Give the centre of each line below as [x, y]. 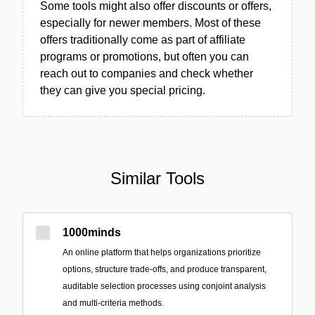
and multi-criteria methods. [113, 303]
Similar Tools [157, 178]
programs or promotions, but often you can [144, 57]
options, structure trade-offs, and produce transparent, [165, 269]
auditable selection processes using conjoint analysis [164, 286]
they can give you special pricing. [123, 90]
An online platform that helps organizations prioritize [162, 252]
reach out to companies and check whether [147, 73]
